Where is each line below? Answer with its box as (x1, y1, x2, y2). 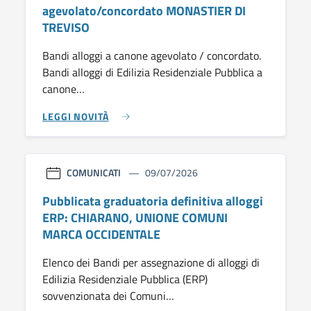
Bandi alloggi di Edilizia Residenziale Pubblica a (42, 63, 262, 81)
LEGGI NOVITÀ (42, 109, 109, 124)
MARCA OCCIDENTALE (42, 225, 160, 244)
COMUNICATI (67, 165, 121, 180)
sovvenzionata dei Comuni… (42, 287, 174, 304)
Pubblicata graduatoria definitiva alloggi (42, 192, 263, 210)
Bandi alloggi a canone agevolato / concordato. (42, 47, 261, 64)
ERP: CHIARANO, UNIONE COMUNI (42, 208, 228, 227)
